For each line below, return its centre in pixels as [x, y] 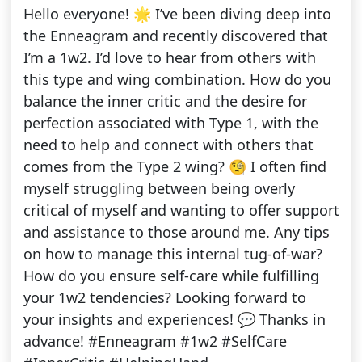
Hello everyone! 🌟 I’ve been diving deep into [177, 14]
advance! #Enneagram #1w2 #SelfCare [155, 341]
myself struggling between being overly [159, 189]
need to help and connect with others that [168, 145]
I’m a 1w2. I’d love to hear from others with [169, 58]
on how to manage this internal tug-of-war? [173, 254]
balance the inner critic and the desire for [165, 101]
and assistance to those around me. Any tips [176, 232]
